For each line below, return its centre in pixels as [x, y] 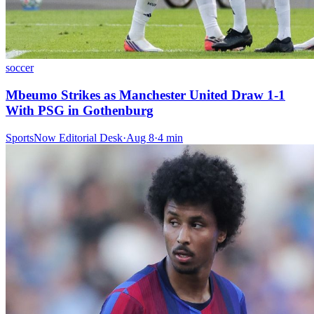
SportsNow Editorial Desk [64, 137]
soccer [20, 68]
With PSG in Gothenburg [80, 110]
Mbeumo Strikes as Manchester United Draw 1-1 [145, 95]
